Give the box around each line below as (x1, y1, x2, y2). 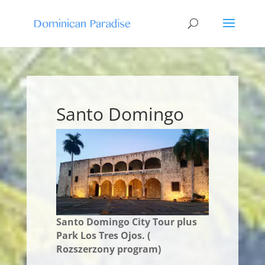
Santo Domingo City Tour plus (56, 215, 197, 228)
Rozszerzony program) (56, 242, 161, 256)
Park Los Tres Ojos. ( (56, 228, 150, 242)
